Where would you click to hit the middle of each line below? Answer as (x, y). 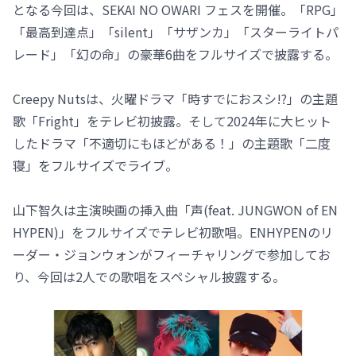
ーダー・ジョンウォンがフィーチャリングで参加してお (172, 255)
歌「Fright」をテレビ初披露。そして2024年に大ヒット (172, 121)
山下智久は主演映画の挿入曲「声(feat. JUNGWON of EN (175, 210)
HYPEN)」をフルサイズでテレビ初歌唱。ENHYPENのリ (173, 232)
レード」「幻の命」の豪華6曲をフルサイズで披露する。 (175, 54)
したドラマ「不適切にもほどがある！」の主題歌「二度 (172, 143)
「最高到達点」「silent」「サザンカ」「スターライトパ (176, 32)
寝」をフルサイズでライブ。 (95, 166)
